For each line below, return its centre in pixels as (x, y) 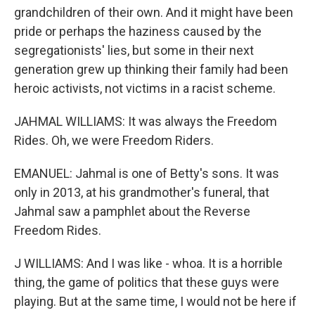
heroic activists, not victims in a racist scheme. (145, 88)
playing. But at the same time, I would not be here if (155, 301)
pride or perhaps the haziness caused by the (138, 31)
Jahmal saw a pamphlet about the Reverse (132, 211)
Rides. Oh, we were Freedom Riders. (114, 140)
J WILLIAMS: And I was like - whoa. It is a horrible (148, 263)
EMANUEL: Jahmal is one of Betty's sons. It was (147, 173)
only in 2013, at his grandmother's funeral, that (142, 192)
